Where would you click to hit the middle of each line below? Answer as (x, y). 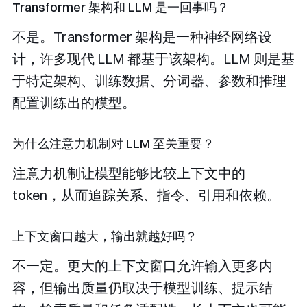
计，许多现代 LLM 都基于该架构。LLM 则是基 (153, 59)
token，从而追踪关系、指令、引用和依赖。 (146, 195)
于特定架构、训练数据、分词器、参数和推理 (149, 81)
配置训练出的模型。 (74, 103)
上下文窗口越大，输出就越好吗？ (105, 236)
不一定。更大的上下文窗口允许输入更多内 (143, 266)
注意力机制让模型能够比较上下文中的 (129, 173)
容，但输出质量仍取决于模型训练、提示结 (143, 288)
